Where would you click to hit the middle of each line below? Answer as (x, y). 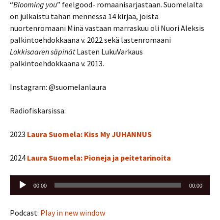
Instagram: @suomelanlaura (58, 87)
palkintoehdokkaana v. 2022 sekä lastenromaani (90, 40)
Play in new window (73, 213)
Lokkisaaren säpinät (42, 52)
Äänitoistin (28, 181)
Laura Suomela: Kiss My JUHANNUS (89, 134)
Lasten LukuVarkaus (109, 52)
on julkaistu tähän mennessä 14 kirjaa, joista (84, 16)
